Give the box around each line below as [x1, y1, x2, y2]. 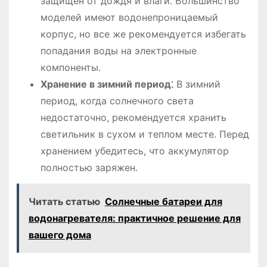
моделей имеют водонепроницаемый [40, 11, 218, 24]
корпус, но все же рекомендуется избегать [40, 28, 246, 41]
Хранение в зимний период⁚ [40, 78, 173, 91]
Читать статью [28, 195, 100, 208]
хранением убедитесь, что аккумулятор [40, 145, 229, 157]
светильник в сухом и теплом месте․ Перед [40, 128, 249, 141]
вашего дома [28, 229, 91, 241]
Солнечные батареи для [104, 195, 222, 208]
